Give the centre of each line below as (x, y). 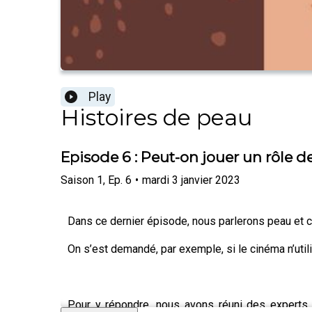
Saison (77, 180)
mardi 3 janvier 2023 (191, 180)
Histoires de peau (156, 118)
